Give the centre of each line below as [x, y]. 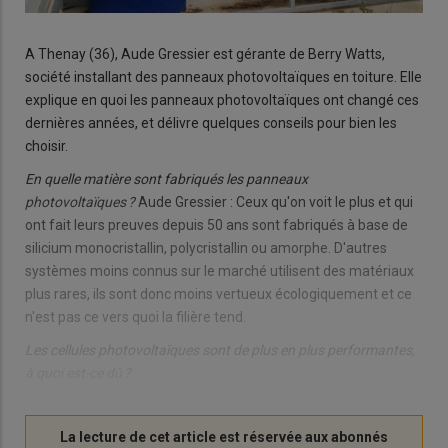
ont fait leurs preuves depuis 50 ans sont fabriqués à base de [216, 225]
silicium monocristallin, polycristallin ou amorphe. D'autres [206, 248]
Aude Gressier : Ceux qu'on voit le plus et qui [275, 202]
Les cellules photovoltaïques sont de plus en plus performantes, [220, 350]
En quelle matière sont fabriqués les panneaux [166, 179]
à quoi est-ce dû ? [78, 373]
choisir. [46, 146]
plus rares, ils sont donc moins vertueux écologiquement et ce [218, 294]
